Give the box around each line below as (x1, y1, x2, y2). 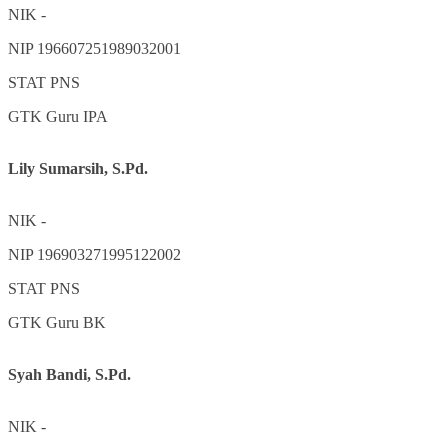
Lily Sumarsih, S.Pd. (8, 159, 148, 177)
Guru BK (46, 313, 106, 331)
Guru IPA (46, 107, 108, 125)
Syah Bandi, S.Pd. (8, 365, 131, 383)
